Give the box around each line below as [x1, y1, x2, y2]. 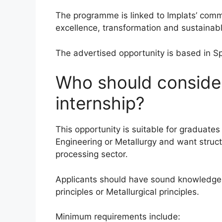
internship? [55, 93, 145, 114]
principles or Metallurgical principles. [55, 186, 199, 197]
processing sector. [55, 149, 128, 160]
